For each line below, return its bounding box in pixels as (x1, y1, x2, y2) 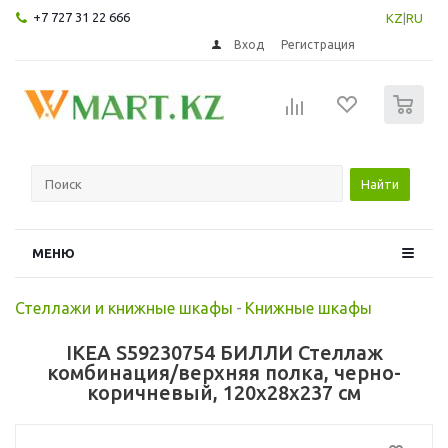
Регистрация (281, 37, 356, 51)
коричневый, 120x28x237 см (87, 380, 361, 404)
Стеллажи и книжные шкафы (15, 298, 233, 317)
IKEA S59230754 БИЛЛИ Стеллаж (65, 340, 383, 364)
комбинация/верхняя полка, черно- (47, 360, 401, 384)
